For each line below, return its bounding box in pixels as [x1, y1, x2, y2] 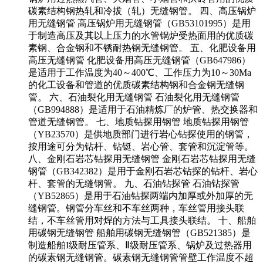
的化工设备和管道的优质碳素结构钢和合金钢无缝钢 [28, 79, 244, 90]
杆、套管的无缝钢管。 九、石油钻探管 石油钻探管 [28, 178, 240, 188]
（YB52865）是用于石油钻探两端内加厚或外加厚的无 [28, 190, 253, 201]
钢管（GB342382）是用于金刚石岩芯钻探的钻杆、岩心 [28, 166, 258, 176]
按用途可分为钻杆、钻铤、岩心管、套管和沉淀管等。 [28, 141, 254, 151]
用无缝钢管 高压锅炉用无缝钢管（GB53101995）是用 [28, 18, 251, 28]
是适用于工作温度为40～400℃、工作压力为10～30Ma [28, 67, 251, 77]
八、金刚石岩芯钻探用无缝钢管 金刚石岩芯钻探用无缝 [28, 153, 256, 164]
